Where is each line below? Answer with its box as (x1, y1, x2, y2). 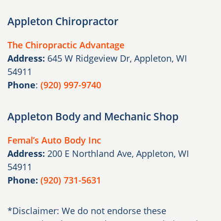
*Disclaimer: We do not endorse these (7, 204, 166, 217)
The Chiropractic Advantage (7, 38, 124, 51)
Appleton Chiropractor (7, 14, 118, 28)
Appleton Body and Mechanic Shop (7, 109, 179, 123)
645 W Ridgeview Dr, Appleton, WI (47, 52, 187, 64)
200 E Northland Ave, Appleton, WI (47, 147, 189, 159)
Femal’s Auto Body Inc (7, 134, 101, 146)
